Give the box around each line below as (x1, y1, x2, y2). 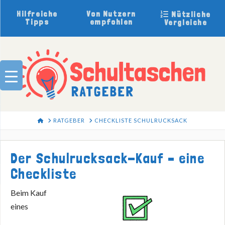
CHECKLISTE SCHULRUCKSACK (94, 117, 187, 124)
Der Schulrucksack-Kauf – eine (11, 149, 205, 167)
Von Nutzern (86, 9, 137, 19)
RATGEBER (53, 117, 85, 124)
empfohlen (89, 17, 133, 27)
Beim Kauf (11, 187, 47, 197)
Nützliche (169, 10, 211, 19)
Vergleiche (164, 18, 207, 27)
